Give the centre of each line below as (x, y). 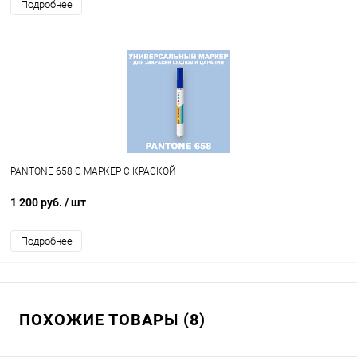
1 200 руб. (37, 203)
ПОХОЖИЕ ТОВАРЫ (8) (112, 320)
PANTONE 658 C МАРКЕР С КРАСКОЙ (93, 172)
